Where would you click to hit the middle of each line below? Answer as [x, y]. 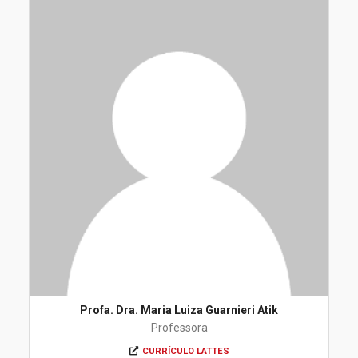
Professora [179, 328]
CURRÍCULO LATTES [185, 351]
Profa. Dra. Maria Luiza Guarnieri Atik [179, 310]
